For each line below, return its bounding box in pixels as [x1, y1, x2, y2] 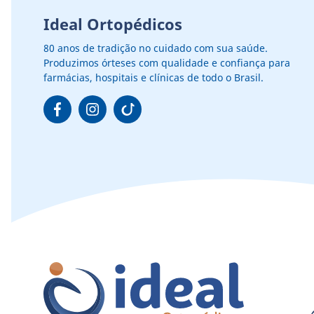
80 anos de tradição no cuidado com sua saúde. [43, 41, 268, 55]
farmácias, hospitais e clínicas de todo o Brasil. [43, 71, 264, 84]
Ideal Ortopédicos [43, 13, 182, 34]
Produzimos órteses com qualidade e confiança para [43, 56, 290, 69]
